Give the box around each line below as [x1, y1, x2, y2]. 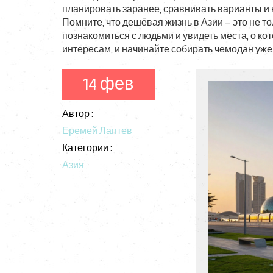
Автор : [62, 109, 93, 119]
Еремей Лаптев [62, 126, 132, 136]
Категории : [62, 143, 112, 154]
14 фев [83, 75, 133, 94]
